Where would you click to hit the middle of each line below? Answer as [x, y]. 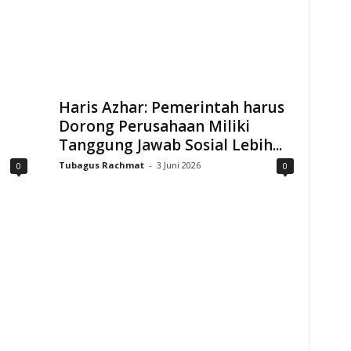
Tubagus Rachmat [101, 165]
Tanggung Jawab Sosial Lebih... [170, 145]
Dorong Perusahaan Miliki [154, 126]
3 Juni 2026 [178, 165]
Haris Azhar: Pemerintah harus [171, 107]
